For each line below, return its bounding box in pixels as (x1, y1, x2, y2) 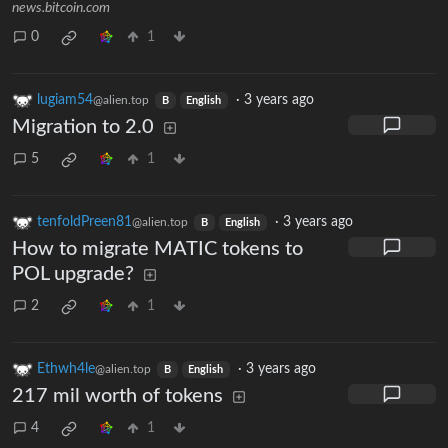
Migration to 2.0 (12, 116, 154, 137)
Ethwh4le (37, 361, 95, 376)
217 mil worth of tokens (12, 385, 223, 406)
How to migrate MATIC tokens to (12, 238, 303, 259)
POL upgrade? (12, 263, 134, 284)
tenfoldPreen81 (37, 214, 132, 229)
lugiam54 (37, 92, 93, 107)
